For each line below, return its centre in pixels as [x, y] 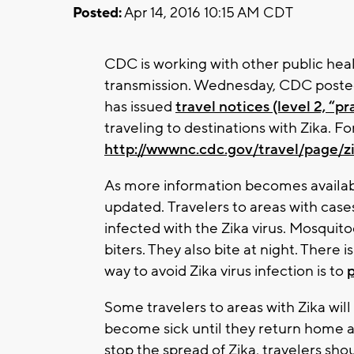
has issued [140, 106]
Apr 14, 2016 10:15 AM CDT [207, 13]
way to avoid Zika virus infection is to [226, 271]
